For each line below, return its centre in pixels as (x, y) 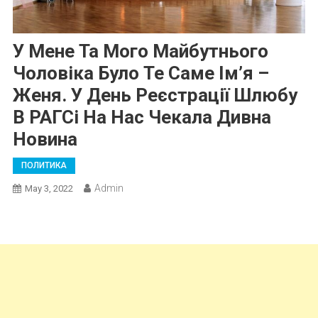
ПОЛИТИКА (44, 165)
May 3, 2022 (49, 188)
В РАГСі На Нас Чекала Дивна (142, 117)
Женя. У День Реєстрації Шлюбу (155, 95)
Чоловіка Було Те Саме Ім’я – (141, 73)
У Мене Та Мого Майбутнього (140, 51)
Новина (45, 139)
